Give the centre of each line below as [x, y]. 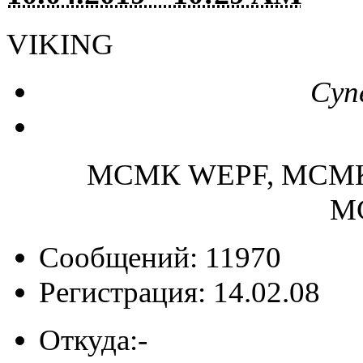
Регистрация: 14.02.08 [179, 293]
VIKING [60, 45]
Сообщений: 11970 [160, 258]
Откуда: [88, 340]
